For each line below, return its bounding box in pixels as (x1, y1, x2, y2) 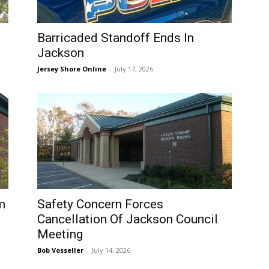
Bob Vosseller (37, 246, 83, 255)
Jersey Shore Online (37, 64, 106, 73)
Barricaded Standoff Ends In (37, 31, 194, 45)
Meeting (37, 227, 83, 241)
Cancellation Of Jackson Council (37, 212, 218, 226)
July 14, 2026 (92, 246, 130, 255)
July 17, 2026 (115, 64, 153, 73)
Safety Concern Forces (37, 197, 163, 211)
